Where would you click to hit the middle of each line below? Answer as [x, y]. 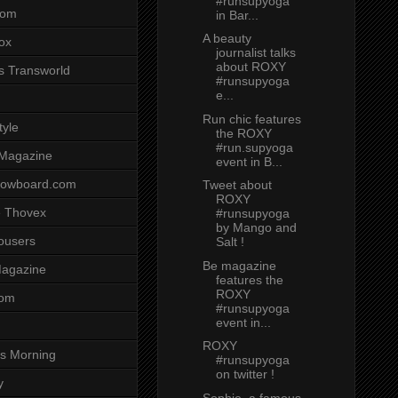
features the [249, 279]
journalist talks [255, 53]
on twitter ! [245, 374]
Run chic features [251, 119]
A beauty [227, 39]
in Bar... [237, 15]
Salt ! [230, 242]
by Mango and [256, 228]
